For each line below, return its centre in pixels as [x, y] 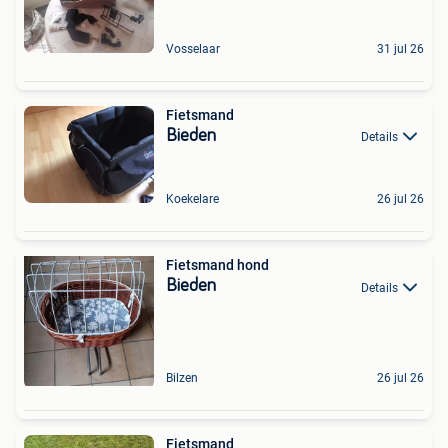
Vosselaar [193, 48]
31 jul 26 [400, 48]
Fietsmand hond [217, 265]
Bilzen [182, 378]
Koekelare [192, 199]
